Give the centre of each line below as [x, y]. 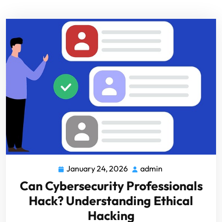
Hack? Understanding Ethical [111, 200]
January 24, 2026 [97, 168]
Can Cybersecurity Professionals [111, 186]
